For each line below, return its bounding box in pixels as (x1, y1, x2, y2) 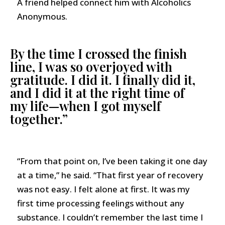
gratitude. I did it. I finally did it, (10, 71, 195, 88)
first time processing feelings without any (17, 197, 184, 209)
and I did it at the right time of (10, 84, 184, 101)
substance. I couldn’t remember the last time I (17, 211, 203, 223)
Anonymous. (17, 10, 67, 22)
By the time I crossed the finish (10, 45, 187, 62)
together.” (10, 110, 68, 127)
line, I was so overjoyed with (10, 58, 172, 75)
